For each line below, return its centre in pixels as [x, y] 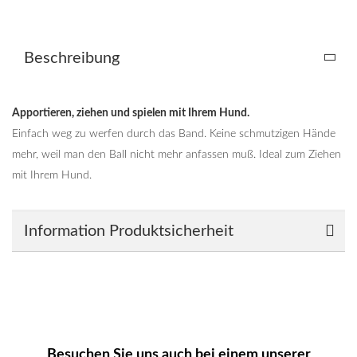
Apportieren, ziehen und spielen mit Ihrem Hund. [131, 113]
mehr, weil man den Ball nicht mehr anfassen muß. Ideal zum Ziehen [177, 154]
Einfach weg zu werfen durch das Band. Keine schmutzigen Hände [174, 133]
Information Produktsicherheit [129, 231]
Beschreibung [72, 58]
